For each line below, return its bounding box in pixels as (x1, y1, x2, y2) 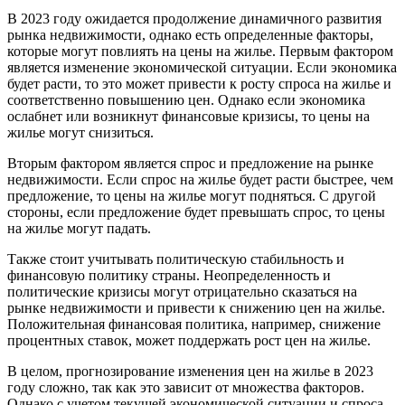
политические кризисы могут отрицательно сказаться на (7, 283, 357, 299)
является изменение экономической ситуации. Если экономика (7, 59, 397, 75)
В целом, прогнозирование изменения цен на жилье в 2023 (7, 363, 373, 379)
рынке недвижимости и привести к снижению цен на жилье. (7, 299, 385, 316)
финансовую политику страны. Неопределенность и (7, 267, 331, 283)
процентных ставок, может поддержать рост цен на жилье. (7, 332, 371, 348)
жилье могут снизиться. (7, 124, 154, 140)
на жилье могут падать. (7, 220, 151, 236)
